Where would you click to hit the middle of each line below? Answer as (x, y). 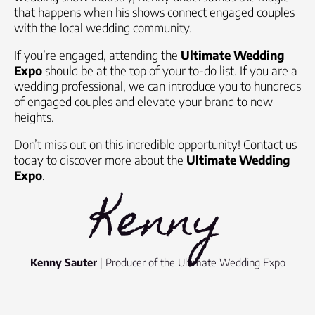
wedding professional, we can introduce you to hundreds (157, 86)
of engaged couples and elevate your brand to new (143, 101)
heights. (34, 117)
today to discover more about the (100, 160)
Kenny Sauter (63, 262)
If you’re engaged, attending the (97, 55)
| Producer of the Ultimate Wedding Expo (191, 262)
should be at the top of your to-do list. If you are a (170, 70)
